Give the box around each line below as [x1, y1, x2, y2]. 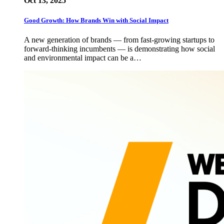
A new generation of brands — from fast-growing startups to [24, 35, 214, 44]
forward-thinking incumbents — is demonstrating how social [24, 44, 215, 53]
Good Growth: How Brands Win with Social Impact [24, 16, 168, 24]
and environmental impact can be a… [24, 53, 141, 62]
